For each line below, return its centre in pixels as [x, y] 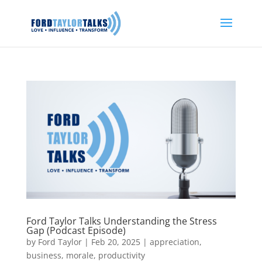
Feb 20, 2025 [116, 242]
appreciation [174, 242]
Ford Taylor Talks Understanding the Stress [121, 221]
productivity [121, 255]
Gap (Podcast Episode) [76, 230]
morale [80, 255]
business [44, 255]
